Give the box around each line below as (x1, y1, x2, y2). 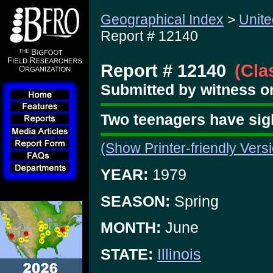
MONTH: (101, 219, 161, 236)
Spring (170, 192, 219, 210)
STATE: (101, 245, 153, 263)
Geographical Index (101, 12, 224, 27)
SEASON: (101, 192, 170, 210)
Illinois (157, 245, 201, 263)
